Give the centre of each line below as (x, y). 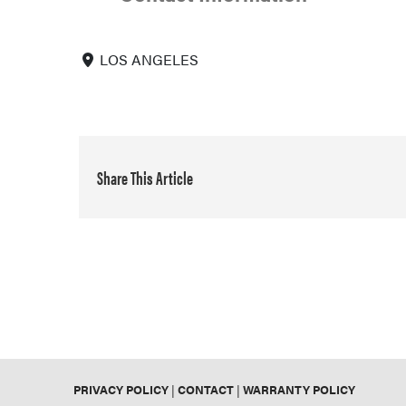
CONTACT (206, 389)
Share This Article (145, 177)
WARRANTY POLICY (300, 389)
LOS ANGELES (150, 60)
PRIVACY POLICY (121, 389)
